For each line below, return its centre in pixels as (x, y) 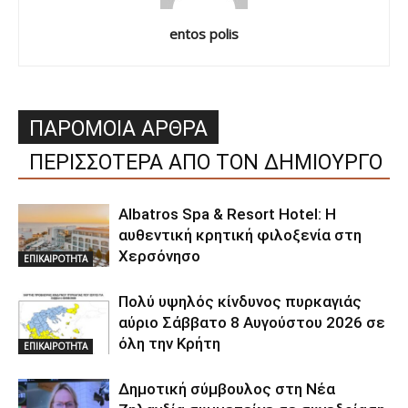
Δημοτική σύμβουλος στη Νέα (227, 389)
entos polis (204, 34)
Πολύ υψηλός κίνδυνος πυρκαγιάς (240, 302)
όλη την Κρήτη (169, 344)
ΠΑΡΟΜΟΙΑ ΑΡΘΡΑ (118, 129)
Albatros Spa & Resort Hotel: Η (227, 214)
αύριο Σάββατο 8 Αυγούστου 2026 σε (252, 323)
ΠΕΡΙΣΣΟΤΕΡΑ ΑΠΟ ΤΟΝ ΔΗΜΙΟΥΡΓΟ (206, 163)
